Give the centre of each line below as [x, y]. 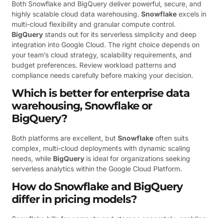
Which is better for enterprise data [101, 93]
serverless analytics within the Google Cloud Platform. [97, 169]
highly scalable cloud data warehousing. [76, 14]
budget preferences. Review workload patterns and [94, 65]
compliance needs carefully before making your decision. [102, 75]
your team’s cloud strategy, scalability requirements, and [102, 54]
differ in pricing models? [74, 200]
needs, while [32, 159]
